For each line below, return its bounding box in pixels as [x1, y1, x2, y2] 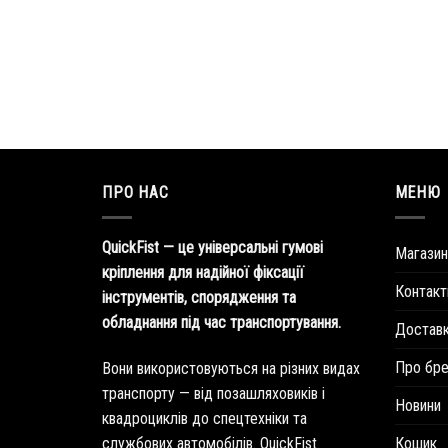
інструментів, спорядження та [102, 287, 296, 307]
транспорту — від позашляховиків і [102, 383, 325, 403]
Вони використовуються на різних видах [102, 358, 360, 378]
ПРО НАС [102, 183, 169, 203]
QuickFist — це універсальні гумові [102, 237, 323, 257]
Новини [394, 395, 441, 415]
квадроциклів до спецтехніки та [102, 408, 307, 428]
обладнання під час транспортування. [102, 312, 341, 332]
